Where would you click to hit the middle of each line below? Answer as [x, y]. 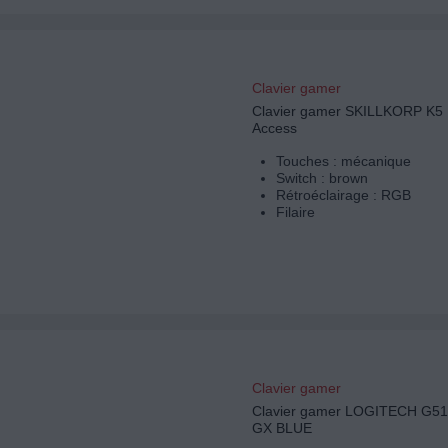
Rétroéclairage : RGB [343, 195]
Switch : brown [321, 178]
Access [274, 128]
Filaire [295, 212]
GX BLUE [281, 428]
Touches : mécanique [343, 161]
